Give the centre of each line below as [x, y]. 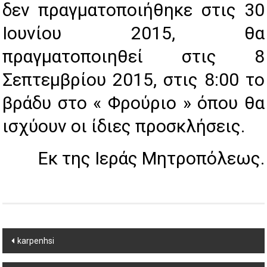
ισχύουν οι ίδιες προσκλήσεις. [126, 126]
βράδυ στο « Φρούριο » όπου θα [133, 103]
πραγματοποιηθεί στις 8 [133, 56]
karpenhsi [36, 240]
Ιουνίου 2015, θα [133, 33]
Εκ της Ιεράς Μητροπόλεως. [151, 158]
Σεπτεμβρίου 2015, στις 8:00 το [133, 79]
